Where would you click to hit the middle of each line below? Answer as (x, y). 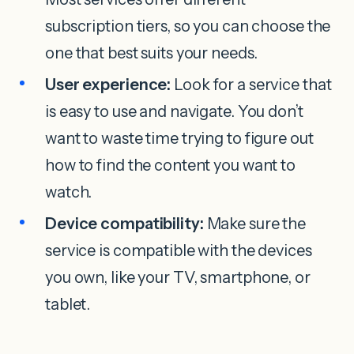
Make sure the (256, 223)
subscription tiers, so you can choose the (188, 26)
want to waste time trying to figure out (179, 139)
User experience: (108, 85)
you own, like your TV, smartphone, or (178, 277)
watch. (69, 192)
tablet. (68, 304)
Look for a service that (251, 85)
